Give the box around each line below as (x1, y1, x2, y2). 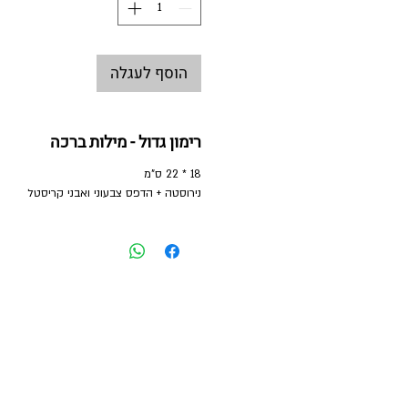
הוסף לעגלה (110, 62, 188, 86)
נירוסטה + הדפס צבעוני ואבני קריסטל (27, 185, 201, 200)
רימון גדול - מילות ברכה (50, 129, 201, 155)
